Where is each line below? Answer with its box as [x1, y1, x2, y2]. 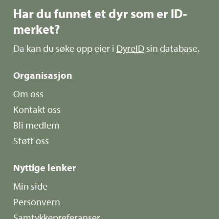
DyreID [116, 42, 145, 55]
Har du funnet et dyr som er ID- [13, 5, 187, 22]
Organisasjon [13, 69, 73, 82]
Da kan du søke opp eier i [13, 42, 117, 55]
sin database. [144, 42, 200, 55]
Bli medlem [13, 119, 60, 131]
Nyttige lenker [13, 161, 77, 174]
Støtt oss [13, 134, 49, 147]
